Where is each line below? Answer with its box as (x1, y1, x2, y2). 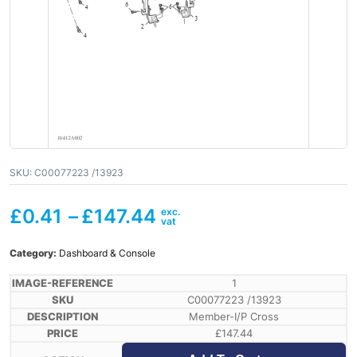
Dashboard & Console (59, 247, 155, 260)
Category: (10, 247, 59, 260)
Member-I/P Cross (189, 310, 279, 324)
